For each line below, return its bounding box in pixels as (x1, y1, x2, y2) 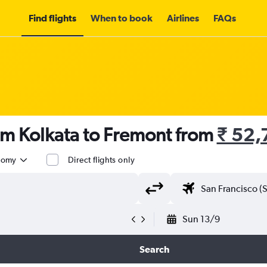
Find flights (29, 13, 76, 23)
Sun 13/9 (182, 213, 220, 225)
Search (139, 244, 169, 254)
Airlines (167, 13, 199, 23)
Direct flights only (68, 155, 135, 164)
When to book (91, 13, 153, 23)
